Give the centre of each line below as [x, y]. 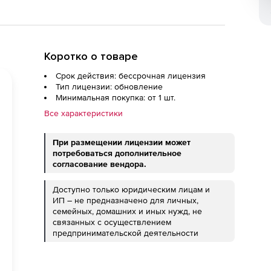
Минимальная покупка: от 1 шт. [116, 97]
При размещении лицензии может [122, 142]
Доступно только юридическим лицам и [131, 189]
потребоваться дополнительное [117, 153]
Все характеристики [83, 113]
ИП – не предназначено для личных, [126, 200]
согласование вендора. [100, 164]
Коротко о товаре [91, 56]
